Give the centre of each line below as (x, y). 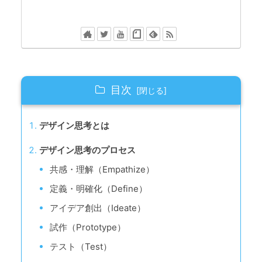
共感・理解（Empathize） (102, 169)
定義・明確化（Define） (99, 188)
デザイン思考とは (74, 125)
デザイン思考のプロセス (87, 150)
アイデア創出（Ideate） (98, 208)
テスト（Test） (81, 246)
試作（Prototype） (88, 227)
